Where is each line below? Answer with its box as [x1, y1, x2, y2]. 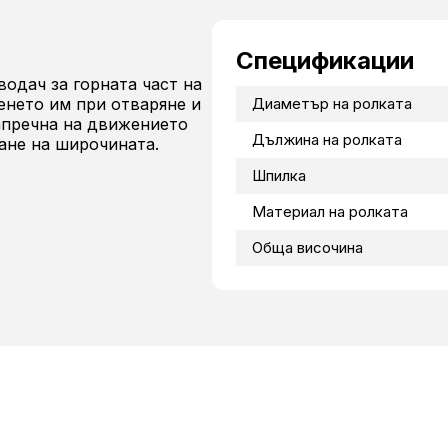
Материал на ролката [251, 202, 408, 222]
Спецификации [235, 46, 414, 76]
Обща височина [251, 238, 363, 258]
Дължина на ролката [251, 130, 402, 150]
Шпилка [251, 166, 306, 186]
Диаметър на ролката [251, 94, 412, 114]
